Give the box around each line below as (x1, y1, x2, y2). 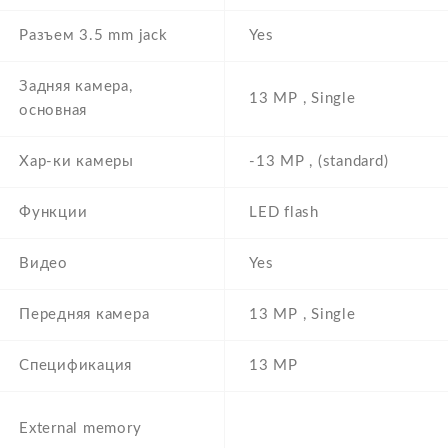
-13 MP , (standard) (249, 154, 389, 170)
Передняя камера (19, 307, 150, 323)
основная (19, 103, 87, 119)
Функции (19, 205, 88, 221)
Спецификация (19, 358, 132, 374)
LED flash (249, 205, 319, 221)
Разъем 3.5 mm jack (19, 28, 168, 44)
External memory (19, 421, 142, 437)
